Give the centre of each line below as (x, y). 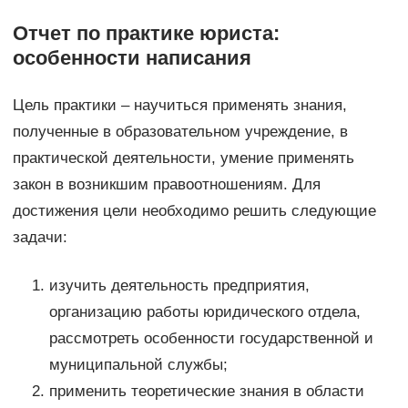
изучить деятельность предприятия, (179, 286)
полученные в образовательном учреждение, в (180, 132)
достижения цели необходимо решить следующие (194, 211)
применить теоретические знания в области (206, 392)
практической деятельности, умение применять (183, 158)
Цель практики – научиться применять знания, (179, 106)
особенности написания (132, 58)
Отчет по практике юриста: (146, 34)
